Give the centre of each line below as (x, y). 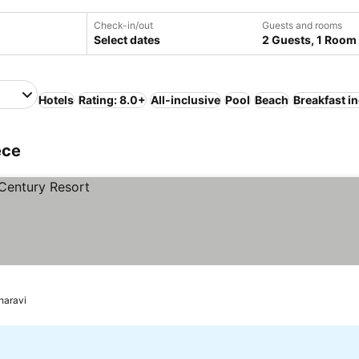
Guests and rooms (302, 25)
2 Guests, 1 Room (309, 40)
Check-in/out (123, 25)
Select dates (127, 40)
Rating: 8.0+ (112, 100)
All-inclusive (186, 100)
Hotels (56, 100)
